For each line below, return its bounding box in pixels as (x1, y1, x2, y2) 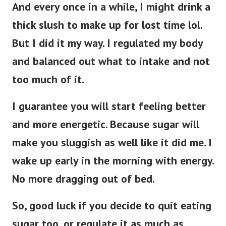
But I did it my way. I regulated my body (12, 36, 203, 50)
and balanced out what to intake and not (12, 54, 210, 69)
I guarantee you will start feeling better (12, 99, 206, 114)
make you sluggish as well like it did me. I (12, 135, 212, 150)
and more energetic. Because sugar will (12, 117, 199, 132)
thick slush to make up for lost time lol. (12, 18, 202, 32)
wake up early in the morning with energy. (12, 153, 213, 168)
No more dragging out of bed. (12, 172, 155, 186)
